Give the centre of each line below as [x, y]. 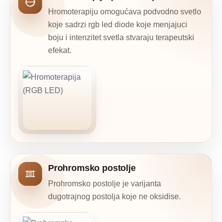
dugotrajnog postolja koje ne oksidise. [114, 196]
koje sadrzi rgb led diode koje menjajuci [118, 24]
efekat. [60, 50]
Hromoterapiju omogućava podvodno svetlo [125, 11]
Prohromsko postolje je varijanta [105, 183]
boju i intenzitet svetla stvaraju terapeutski [121, 37]
